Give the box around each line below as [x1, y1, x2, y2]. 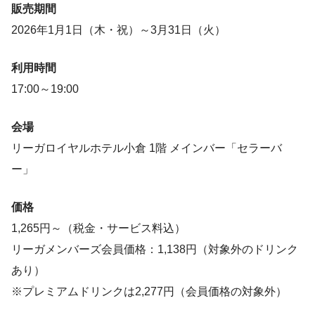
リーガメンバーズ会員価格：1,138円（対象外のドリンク [11, 243, 298, 255]
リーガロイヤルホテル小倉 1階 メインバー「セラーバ [11, 141, 282, 154]
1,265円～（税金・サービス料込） [11, 221, 186, 234]
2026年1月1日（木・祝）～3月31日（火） [11, 23, 226, 36]
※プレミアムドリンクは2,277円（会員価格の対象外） [11, 285, 287, 297]
